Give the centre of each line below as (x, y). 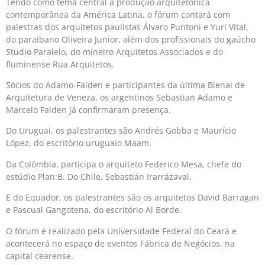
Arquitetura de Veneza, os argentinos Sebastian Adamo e (119, 98)
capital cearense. (40, 256)
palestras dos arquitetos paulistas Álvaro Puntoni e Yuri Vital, (127, 27)
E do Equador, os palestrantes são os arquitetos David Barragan (132, 198)
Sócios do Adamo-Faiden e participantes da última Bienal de (125, 85)
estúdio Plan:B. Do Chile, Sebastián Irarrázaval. (99, 176)
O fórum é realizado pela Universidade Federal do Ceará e (121, 231)
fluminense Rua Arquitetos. (60, 64)
